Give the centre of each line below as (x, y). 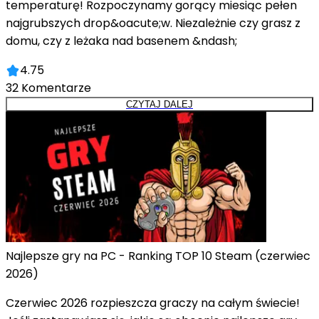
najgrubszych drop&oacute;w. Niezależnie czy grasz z (153, 23)
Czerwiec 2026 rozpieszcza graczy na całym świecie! (153, 303)
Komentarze (56, 88)
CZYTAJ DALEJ (159, 105)
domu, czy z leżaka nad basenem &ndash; (121, 41)
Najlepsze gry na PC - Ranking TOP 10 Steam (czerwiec (158, 256)
